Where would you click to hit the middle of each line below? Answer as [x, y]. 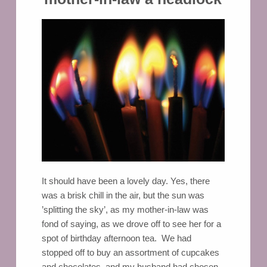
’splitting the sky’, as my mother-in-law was [125, 210]
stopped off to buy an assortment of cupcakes [130, 253]
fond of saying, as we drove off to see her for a [131, 224]
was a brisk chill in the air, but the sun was [123, 195]
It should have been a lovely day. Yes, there [125, 181]
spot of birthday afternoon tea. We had [116, 238]
